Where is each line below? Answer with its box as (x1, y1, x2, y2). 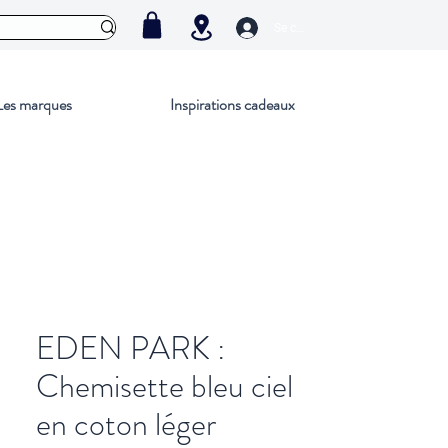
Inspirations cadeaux (170, 93, 295, 116)
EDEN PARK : (36, 325, 225, 371)
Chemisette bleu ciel (36, 363, 293, 409)
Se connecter (274, 20, 344, 35)
